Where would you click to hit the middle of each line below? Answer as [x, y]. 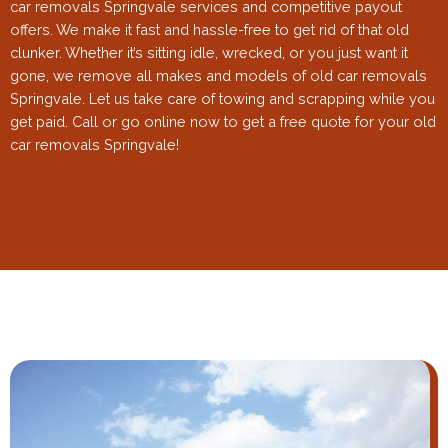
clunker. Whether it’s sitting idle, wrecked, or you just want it [209, 53]
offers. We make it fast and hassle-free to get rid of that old [209, 30]
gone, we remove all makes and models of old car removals [218, 76]
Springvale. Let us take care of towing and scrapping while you [222, 99]
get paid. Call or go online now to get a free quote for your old [223, 122]
